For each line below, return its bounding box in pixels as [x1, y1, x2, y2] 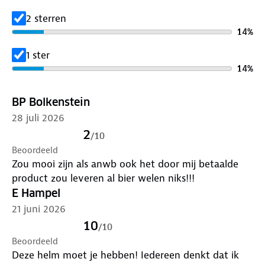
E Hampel [12, 186, 60, 200]
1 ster [26, 48, 50, 62]
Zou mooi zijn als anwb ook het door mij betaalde [12, 157, 238, 170]
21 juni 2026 [12, 202, 66, 215]
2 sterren [26, 11, 66, 25]
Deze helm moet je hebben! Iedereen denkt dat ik [12, 248, 239, 261]
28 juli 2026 [12, 111, 64, 124]
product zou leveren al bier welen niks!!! [12, 171, 195, 185]
